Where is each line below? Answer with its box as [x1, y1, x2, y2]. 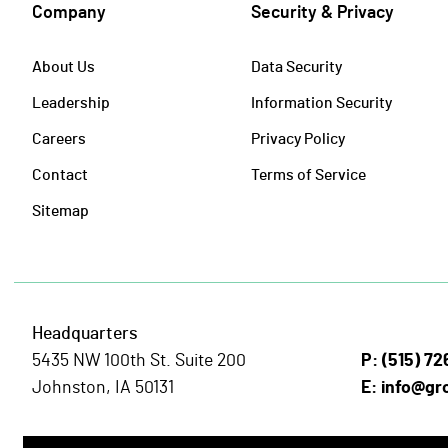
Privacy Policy [251, 128, 346, 148]
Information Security [251, 92, 393, 112]
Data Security [251, 56, 343, 76]
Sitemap [32, 200, 89, 220]
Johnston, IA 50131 [32, 374, 174, 397]
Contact [32, 164, 88, 184]
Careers [32, 128, 86, 148]
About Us [32, 56, 95, 76]
